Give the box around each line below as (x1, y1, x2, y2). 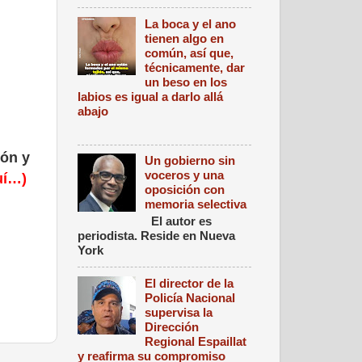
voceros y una (145, 168, 225, 183)
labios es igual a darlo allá (78, 89, 223, 103)
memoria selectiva (145, 197, 247, 212)
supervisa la (145, 305, 213, 319)
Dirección (145, 319, 200, 334)
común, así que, (145, 45, 234, 60)
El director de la (145, 276, 234, 290)
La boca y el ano (145, 16, 237, 31)
